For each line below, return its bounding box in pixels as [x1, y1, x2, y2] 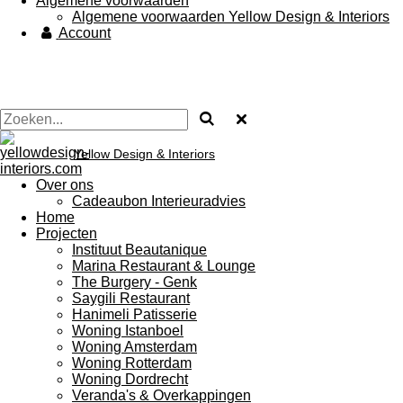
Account [58, 25, 112, 40]
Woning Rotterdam [72, 355, 192, 371]
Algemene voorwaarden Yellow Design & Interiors [72, 9, 390, 24]
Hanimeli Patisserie [72, 307, 197, 322]
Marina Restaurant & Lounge [72, 258, 255, 273]
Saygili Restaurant [72, 291, 190, 306]
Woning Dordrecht [72, 372, 188, 387]
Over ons [36, 177, 94, 193]
